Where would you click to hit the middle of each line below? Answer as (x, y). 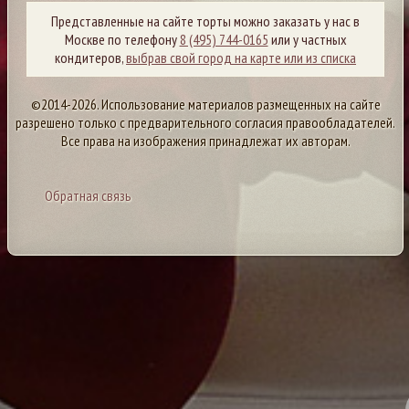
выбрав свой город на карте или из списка (241, 58)
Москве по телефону (122, 39)
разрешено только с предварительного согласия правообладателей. (205, 122)
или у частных (307, 39)
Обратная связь (88, 195)
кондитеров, (90, 58)
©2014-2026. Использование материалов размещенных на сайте (205, 104)
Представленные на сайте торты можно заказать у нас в (205, 21)
